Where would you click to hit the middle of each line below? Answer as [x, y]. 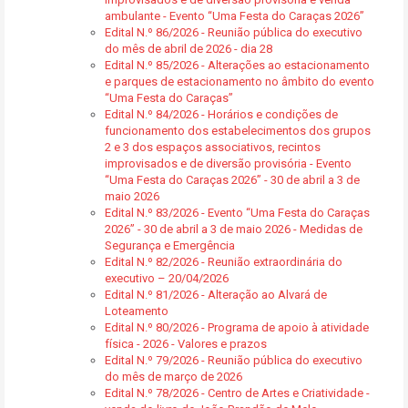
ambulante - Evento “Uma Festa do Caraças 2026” [235, 16]
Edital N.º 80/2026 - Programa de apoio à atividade [237, 327]
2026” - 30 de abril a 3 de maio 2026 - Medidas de [234, 229]
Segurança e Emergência [170, 245]
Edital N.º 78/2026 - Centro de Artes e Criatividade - [237, 393]
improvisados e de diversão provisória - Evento [228, 163]
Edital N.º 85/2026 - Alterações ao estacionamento [237, 65]
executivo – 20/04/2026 [167, 278]
